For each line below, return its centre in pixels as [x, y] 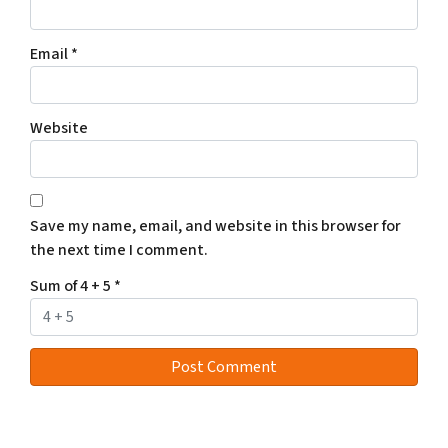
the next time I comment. [119, 249]
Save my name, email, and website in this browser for [215, 225]
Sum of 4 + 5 [72, 285]
